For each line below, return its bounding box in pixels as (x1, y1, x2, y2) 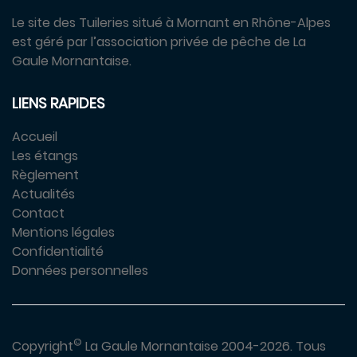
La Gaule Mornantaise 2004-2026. (82, 336, 296, 355)
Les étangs (12, 146, 78, 165)
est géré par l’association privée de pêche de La (12, 32, 306, 51)
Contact (12, 203, 65, 222)
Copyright (12, 336, 73, 355)
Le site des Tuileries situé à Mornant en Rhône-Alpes (12, 13, 331, 32)
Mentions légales (12, 222, 115, 241)
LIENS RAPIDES (12, 92, 105, 113)
